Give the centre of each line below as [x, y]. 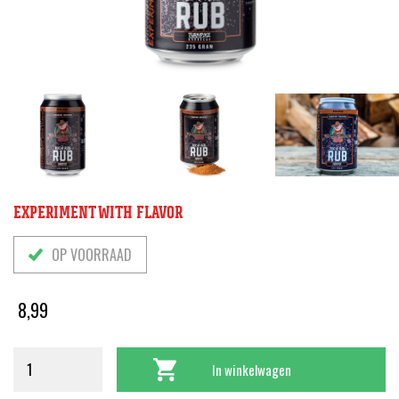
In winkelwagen [251, 370]
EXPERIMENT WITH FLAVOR [98, 212]
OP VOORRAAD [92, 255]
